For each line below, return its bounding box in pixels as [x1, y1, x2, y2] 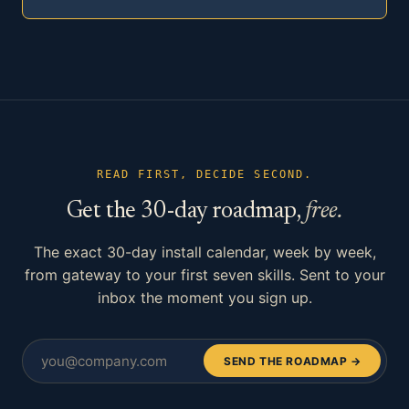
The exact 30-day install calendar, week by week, [33, 242, 376, 261]
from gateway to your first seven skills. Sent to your [24, 265, 385, 284]
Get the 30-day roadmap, [66, 199, 306, 224]
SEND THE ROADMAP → [224, 353, 362, 368]
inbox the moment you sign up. [97, 288, 312, 307]
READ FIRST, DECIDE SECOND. [97, 167, 312, 181]
